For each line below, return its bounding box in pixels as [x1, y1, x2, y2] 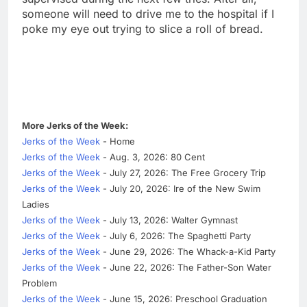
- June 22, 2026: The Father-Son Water [100, 261, 271, 273]
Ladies [22, 198, 49, 210]
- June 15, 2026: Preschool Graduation [100, 293, 267, 304]
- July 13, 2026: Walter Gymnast [100, 214, 238, 225]
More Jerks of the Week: [22, 119, 128, 131]
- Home [100, 135, 135, 147]
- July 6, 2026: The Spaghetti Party [100, 230, 251, 241]
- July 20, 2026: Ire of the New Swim [100, 182, 260, 194]
